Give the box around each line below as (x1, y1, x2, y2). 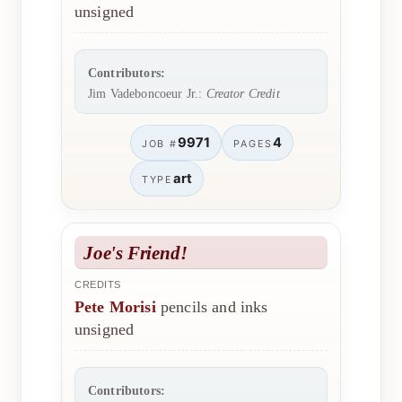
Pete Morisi (74, 298, 156, 316)
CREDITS (74, 279, 121, 290)
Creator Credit (205, 86, 280, 100)
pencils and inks (155, 298, 268, 316)
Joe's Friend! (83, 242, 188, 263)
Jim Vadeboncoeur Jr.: (88, 86, 206, 100)
